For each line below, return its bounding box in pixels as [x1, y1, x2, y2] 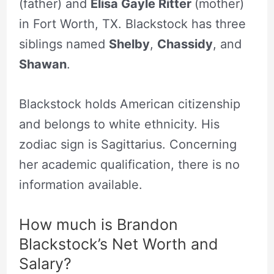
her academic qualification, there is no [18, 157, 240, 172]
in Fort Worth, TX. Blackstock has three [18, 17, 246, 32]
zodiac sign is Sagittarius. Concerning [18, 137, 237, 152]
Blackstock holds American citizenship [18, 97, 240, 112]
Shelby [108, 37, 150, 52]
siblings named [18, 37, 109, 52]
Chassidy [157, 37, 213, 52]
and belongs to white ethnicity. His [18, 117, 220, 132]
